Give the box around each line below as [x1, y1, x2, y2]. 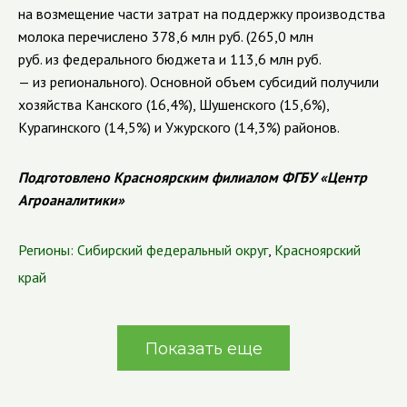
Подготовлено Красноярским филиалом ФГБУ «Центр [18, 168, 367, 186]
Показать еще [144, 339, 263, 359]
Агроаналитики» [18, 191, 124, 209]
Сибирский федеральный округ [77, 241, 268, 259]
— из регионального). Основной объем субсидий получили [18, 73, 379, 91]
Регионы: [18, 241, 74, 259]
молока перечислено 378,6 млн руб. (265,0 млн [18, 27, 313, 45]
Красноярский [274, 241, 361, 259]
